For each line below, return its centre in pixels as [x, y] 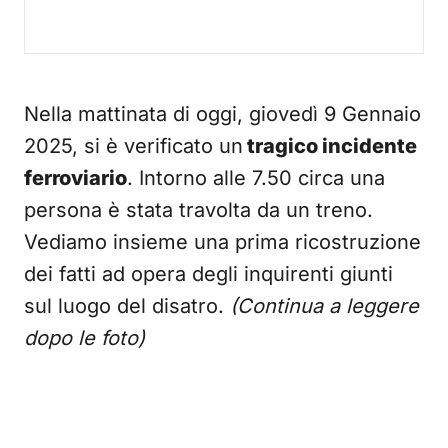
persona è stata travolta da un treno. [198, 210]
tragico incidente [330, 146]
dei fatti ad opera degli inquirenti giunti [208, 274]
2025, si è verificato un [133, 146]
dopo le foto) [84, 338]
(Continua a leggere [324, 306]
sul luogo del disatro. [127, 306]
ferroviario [75, 178]
